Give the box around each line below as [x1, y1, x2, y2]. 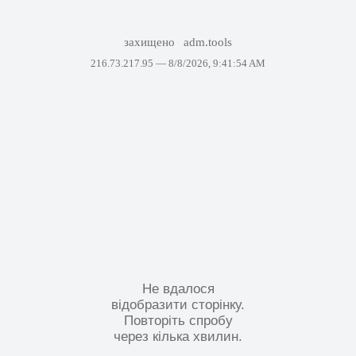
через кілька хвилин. [114, 328, 242, 344]
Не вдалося [141, 281, 215, 296]
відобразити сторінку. [111, 296, 245, 312]
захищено [123, 36, 178, 48]
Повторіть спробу [123, 312, 233, 328]
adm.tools [184, 36, 233, 48]
